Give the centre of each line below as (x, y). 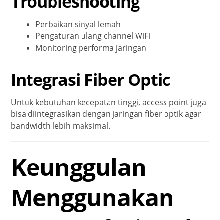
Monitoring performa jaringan (91, 47)
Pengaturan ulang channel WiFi (93, 36)
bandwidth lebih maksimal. (61, 125)
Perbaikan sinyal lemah (78, 24)
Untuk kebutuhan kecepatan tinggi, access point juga (109, 102)
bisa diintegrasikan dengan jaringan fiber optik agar (106, 114)
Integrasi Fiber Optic (91, 79)
